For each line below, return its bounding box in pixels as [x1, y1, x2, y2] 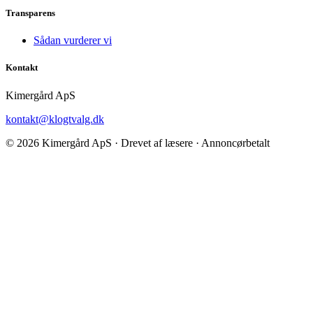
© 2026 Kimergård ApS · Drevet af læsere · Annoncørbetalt [6, 136, 270, 149]
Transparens [6, 8, 55, 19]
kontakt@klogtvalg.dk [6, 112, 104, 125]
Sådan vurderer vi [34, 34, 112, 47]
